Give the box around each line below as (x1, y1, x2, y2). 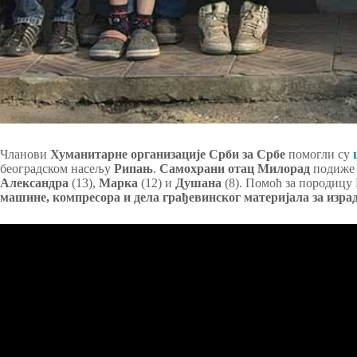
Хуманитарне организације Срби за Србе (50, 147, 285, 162)
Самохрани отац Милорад (159, 162, 310, 176)
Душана (175, 176, 222, 190)
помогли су (285, 147, 353, 162)
